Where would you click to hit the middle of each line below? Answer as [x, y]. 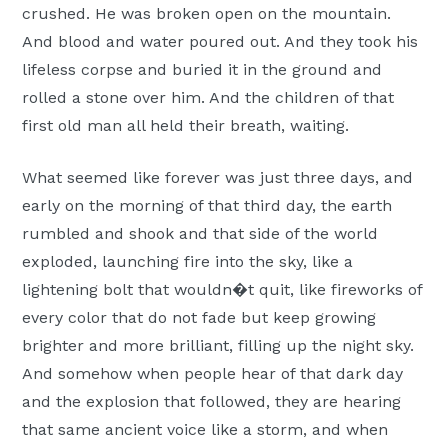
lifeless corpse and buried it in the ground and [202, 70]
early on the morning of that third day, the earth [207, 206]
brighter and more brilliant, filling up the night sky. [218, 346]
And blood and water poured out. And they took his [220, 42]
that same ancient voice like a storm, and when [205, 430]
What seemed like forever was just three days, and [218, 178]
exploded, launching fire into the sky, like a [188, 262]
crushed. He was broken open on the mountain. [207, 14]
